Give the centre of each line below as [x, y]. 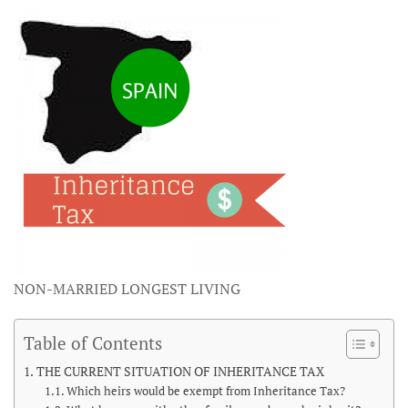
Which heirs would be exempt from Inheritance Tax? [206, 391]
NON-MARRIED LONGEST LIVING [127, 289]
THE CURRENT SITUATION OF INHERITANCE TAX [180, 371]
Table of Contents [93, 342]
